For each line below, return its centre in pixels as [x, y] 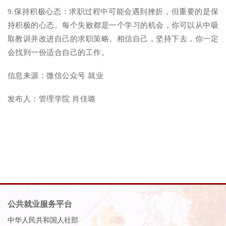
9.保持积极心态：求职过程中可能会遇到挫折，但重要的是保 [113, 11]
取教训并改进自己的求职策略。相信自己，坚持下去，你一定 [113, 39]
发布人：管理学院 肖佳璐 [52, 99]
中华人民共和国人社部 [43, 220]
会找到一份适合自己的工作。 [59, 52]
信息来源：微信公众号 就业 [56, 75]
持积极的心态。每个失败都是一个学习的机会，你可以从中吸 [113, 25]
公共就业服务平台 [40, 204]
